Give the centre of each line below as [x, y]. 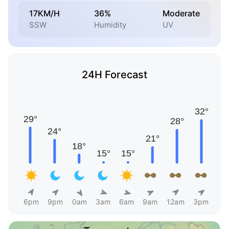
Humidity [111, 25]
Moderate [181, 13]
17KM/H [44, 13]
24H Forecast [114, 75]
